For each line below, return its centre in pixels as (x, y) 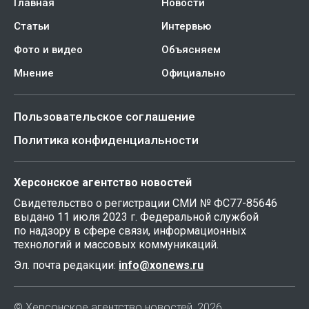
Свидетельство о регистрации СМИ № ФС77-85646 (146, 203)
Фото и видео (48, 50)
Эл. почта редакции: (66, 265)
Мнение (34, 73)
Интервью (186, 26)
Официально (193, 73)
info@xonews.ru (161, 265)
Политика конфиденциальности (106, 140)
